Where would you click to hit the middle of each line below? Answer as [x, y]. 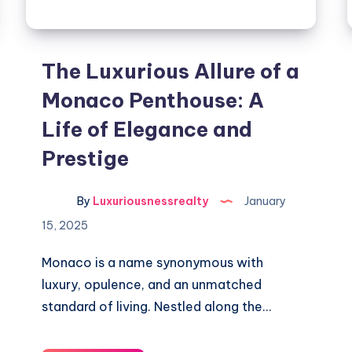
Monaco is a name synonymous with [153, 262]
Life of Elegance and [147, 129]
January [264, 202]
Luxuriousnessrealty [150, 202]
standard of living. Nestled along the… [157, 306]
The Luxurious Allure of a [171, 71]
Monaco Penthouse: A [153, 100]
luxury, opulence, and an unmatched [152, 284]
